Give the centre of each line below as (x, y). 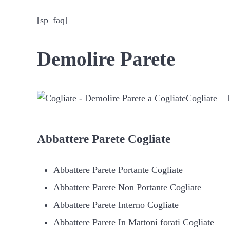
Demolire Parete (106, 59)
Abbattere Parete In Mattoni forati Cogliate (133, 222)
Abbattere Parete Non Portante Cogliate (127, 187)
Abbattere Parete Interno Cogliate (116, 205)
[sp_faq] (52, 20)
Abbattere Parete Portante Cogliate (118, 170)
